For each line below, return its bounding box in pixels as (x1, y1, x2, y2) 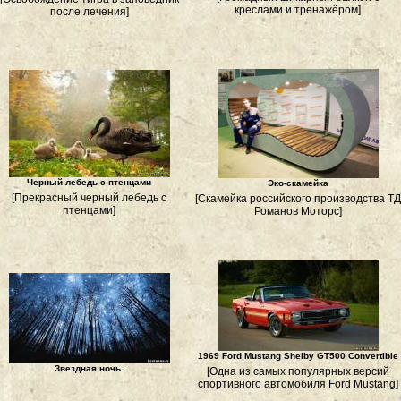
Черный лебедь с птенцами (27, 177, 151, 187)
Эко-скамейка (267, 178, 328, 188)
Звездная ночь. (55, 363, 124, 373)
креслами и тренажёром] (235, 4, 361, 16)
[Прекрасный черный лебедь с (12, 192, 166, 204)
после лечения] (49, 5, 129, 18)
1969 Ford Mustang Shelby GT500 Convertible (197, 351, 398, 361)
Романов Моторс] (253, 205, 342, 218)
